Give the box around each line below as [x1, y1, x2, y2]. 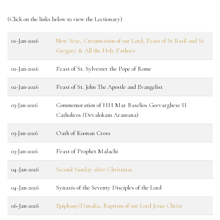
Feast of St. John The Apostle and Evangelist [56, 83, 163, 91]
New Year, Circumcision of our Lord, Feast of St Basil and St [56, 37, 204, 45]
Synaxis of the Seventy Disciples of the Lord [56, 184, 162, 192]
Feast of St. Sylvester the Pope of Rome [56, 65, 151, 73]
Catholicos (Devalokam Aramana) [56, 111, 138, 119]
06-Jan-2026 [11, 202, 39, 210]
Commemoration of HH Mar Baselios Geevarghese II [56, 101, 187, 109]
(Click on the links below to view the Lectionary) [7, 15, 122, 23]
